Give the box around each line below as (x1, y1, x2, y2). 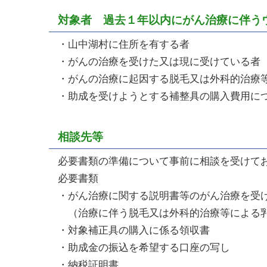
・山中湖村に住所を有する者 (58, 38, 190, 50)
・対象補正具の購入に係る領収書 (58, 223, 210, 236)
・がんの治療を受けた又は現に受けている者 (58, 55, 260, 67)
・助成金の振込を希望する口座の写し (58, 241, 230, 253)
